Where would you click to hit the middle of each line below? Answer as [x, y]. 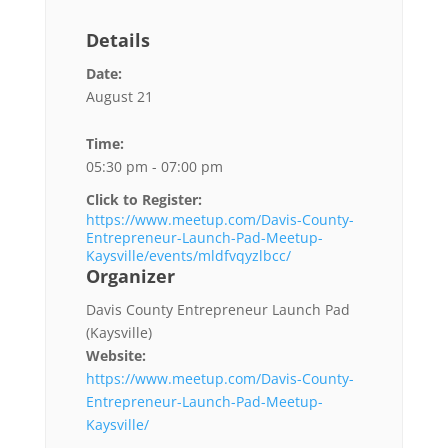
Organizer [130, 275]
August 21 [119, 96]
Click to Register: [143, 199]
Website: [115, 355]
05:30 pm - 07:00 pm [154, 166]
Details [117, 39]
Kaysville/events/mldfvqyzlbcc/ [188, 255]
